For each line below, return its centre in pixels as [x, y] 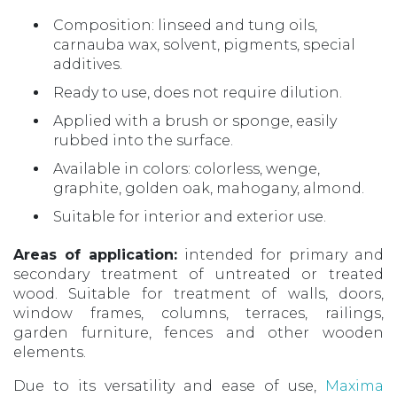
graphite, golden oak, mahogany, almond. [209, 188]
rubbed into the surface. [143, 140]
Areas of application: [95, 254]
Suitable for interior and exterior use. [190, 216]
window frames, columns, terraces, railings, [198, 313]
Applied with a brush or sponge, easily [195, 121]
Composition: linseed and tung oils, [185, 25]
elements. [50, 352]
